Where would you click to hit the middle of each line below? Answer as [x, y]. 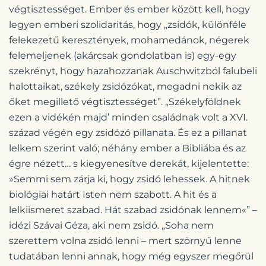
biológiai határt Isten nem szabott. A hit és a [113, 194]
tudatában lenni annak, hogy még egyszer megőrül [131, 256]
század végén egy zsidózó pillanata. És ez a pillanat [128, 132]
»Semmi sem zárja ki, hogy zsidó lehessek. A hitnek [129, 179]
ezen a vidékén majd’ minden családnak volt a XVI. [128, 117]
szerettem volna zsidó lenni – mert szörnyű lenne [125, 240]
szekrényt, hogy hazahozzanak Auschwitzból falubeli [133, 71]
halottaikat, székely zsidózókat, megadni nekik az [125, 86]
